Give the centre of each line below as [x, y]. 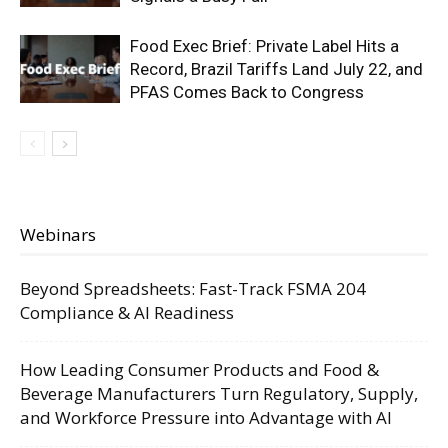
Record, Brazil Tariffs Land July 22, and [276, 68]
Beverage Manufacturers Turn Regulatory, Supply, [219, 393]
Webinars [58, 234]
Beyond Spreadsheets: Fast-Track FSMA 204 [193, 288]
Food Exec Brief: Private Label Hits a [264, 45]
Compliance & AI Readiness [127, 312]
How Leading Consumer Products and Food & [199, 369]
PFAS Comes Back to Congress [247, 91]
